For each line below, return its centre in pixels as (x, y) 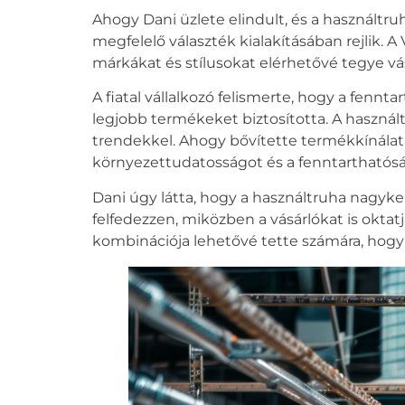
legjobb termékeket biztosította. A (219, 119)
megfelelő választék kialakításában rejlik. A (246, 41)
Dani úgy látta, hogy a (172, 197)
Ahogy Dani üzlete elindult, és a (207, 19)
